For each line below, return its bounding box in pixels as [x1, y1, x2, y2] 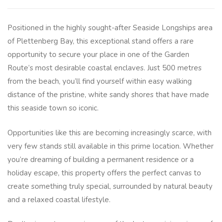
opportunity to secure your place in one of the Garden [7, 50, 189, 60]
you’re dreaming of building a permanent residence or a [7, 154, 194, 165]
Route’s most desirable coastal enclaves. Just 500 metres [7, 63, 202, 73]
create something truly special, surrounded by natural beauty [7, 181, 213, 191]
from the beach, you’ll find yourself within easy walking [7, 76, 192, 87]
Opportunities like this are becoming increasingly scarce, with [7, 127, 212, 138]
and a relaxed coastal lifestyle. [7, 194, 111, 205]
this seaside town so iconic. [7, 103, 99, 113]
